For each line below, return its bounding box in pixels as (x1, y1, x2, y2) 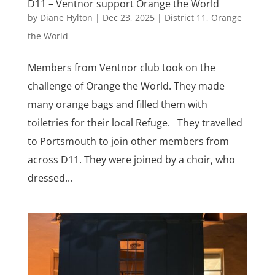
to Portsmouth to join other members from (27, 134, 229, 148)
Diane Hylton (39, 11, 93, 23)
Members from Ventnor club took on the (27, 60, 215, 74)
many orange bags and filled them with (27, 97, 207, 111)
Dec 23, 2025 (102, 11, 155, 23)
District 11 (164, 11, 206, 23)
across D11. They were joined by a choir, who (27, 152, 235, 166)
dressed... (27, 171, 72, 185)
